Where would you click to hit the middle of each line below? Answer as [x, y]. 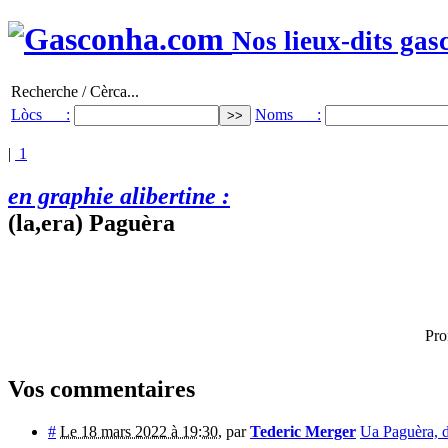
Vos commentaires [101, 388]
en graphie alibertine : [119, 195]
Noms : [288, 114]
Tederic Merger [303, 431]
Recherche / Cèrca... [75, 91]
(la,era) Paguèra [91, 222]
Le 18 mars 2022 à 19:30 [139, 431]
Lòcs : [40, 114]
